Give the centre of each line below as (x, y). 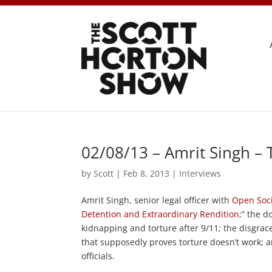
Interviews (200, 173)
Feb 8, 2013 (147, 173)
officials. (98, 256)
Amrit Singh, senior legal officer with (157, 200)
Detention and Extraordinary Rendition (161, 214)
